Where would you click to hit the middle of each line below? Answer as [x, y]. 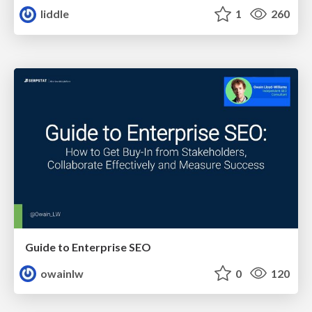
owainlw [61, 273]
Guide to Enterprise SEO [88, 247]
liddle [54, 14]
